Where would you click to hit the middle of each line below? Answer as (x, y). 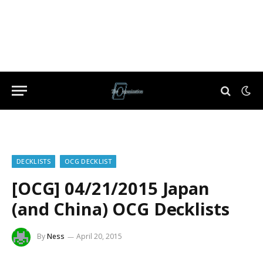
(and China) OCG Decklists (121, 209)
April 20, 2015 (99, 237)
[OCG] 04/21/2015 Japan (111, 188)
